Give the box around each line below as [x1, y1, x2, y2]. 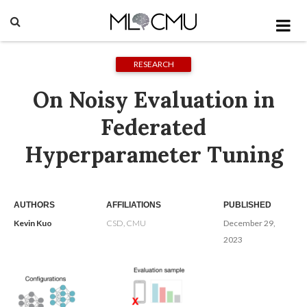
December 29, [223, 217, 275, 228]
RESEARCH [133, 59, 174, 69]
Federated [101, 113, 206, 142]
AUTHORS [14, 199, 55, 210]
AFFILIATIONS [106, 199, 161, 210]
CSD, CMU [106, 217, 146, 228]
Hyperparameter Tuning [24, 140, 283, 169]
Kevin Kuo [14, 217, 52, 228]
